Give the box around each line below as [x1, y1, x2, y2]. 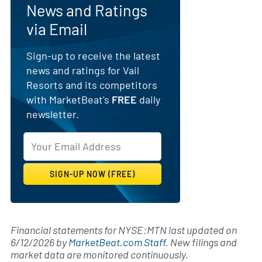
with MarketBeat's [26, 92, 112, 106]
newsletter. [26, 107, 79, 120]
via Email [26, 19, 87, 38]
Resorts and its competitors [26, 78, 157, 91]
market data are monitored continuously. [11, 247, 188, 261]
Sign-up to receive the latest [26, 49, 160, 62]
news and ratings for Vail [26, 63, 139, 77]
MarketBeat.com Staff [68, 235, 166, 249]
